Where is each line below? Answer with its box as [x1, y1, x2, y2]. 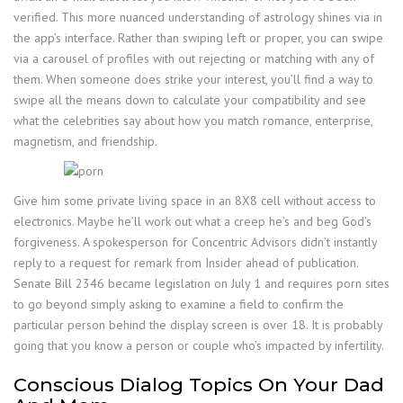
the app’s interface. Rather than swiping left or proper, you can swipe [13, 29, 383, 46]
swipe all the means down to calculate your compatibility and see [13, 91, 366, 108]
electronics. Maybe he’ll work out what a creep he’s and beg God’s [13, 212, 372, 229]
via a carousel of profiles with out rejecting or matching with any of [13, 49, 374, 67]
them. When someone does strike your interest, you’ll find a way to [13, 70, 373, 87]
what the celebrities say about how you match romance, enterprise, [13, 112, 372, 129]
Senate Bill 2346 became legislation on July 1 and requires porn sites [13, 274, 390, 291]
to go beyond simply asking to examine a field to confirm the [13, 295, 344, 312]
